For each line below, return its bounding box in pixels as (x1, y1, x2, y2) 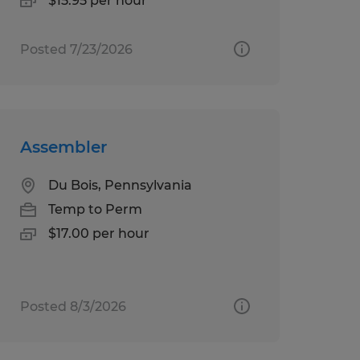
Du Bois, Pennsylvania (47, 177, 192, 193)
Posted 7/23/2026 (19, 41, 133, 57)
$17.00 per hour (47, 225, 149, 241)
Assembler (19, 137, 107, 157)
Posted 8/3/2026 (19, 298, 126, 314)
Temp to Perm (47, 201, 142, 217)
